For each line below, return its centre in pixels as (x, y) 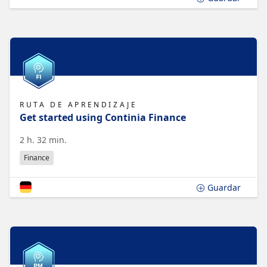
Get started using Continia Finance (103, 117)
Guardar (224, 187)
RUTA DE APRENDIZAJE (79, 105)
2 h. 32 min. (43, 139)
